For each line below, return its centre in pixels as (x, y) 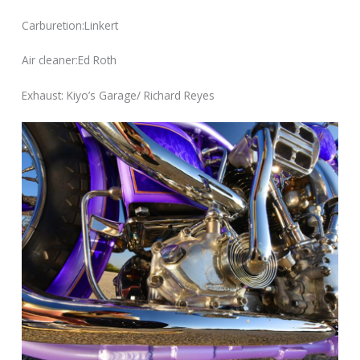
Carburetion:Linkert (70, 25)
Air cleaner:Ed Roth (70, 60)
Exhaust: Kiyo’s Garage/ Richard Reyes (119, 96)
